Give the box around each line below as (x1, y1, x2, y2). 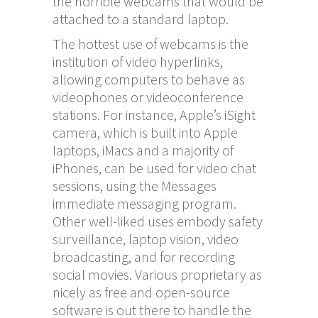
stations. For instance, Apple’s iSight (53, 105, 256, 124)
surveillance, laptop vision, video (53, 229, 238, 248)
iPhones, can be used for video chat (53, 158, 256, 177)
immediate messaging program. (53, 194, 236, 212)
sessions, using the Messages (53, 176, 216, 194)
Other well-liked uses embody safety (53, 212, 263, 230)
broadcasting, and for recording (53, 247, 235, 265)
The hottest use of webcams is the (53, 34, 248, 53)
